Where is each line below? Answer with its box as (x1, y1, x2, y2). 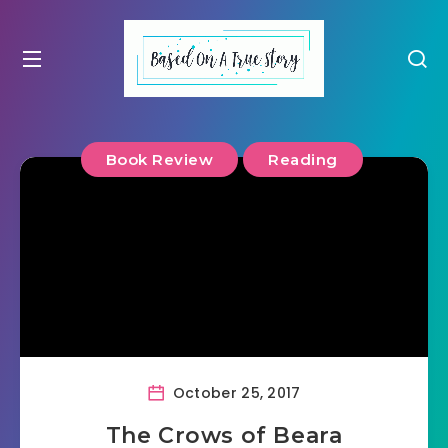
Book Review (105, 149, 213, 169)
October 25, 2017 (168, 382, 301, 403)
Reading (268, 149, 338, 169)
